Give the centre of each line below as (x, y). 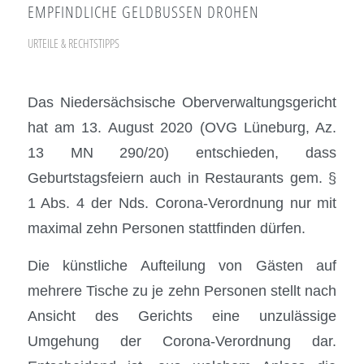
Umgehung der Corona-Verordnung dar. (182, 341)
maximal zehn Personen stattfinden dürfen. (166, 227)
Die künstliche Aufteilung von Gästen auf (182, 266)
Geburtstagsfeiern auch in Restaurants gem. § (182, 177)
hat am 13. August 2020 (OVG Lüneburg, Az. (182, 127)
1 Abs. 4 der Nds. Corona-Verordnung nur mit (182, 202)
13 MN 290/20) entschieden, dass (182, 152)
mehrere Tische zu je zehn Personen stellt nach (182, 291)
